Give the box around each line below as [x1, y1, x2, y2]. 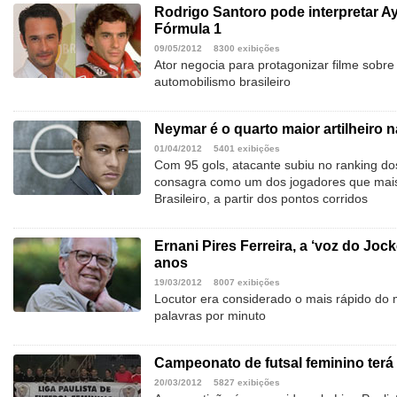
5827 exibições [214, 378, 280, 388]
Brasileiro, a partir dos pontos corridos [154, 191, 368, 206]
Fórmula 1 [154, 21, 222, 37]
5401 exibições [214, 144, 280, 154]
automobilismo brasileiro [154, 74, 291, 90]
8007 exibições [214, 277, 280, 288]
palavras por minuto [154, 308, 266, 323]
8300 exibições [214, 43, 280, 54]
